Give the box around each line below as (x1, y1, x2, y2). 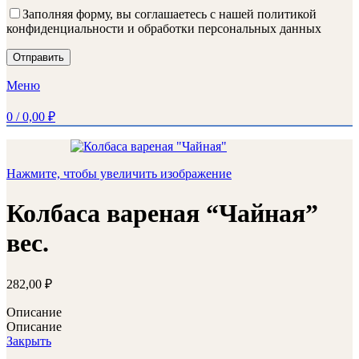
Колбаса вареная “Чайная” (6, 198, 318, 228)
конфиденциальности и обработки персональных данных (6, 22, 321, 36)
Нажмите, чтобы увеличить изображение (6, 167, 232, 181)
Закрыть (6, 334, 51, 348)
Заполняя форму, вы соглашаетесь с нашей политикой (22, 7, 317, 22)
